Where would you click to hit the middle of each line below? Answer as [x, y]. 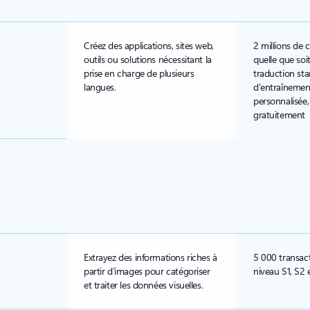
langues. [100, 87]
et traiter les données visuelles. [144, 285]
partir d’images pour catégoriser [147, 271]
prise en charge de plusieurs [139, 73]
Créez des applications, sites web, [149, 45]
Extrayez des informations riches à [151, 257]
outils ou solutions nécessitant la [148, 59]
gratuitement [279, 115]
